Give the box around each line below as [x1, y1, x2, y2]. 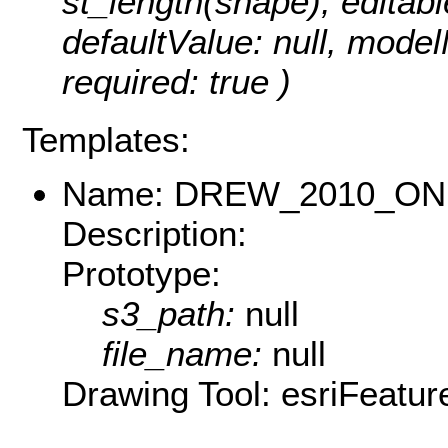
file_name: [102, 334, 272, 374]
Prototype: [62, 254, 221, 294]
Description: [62, 214, 247, 254]
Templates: [22, 119, 190, 159]
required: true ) [62, 62, 291, 102]
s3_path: [102, 294, 245, 334]
